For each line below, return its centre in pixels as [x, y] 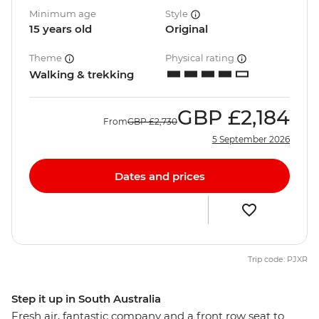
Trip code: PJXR [278, 260]
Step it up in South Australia [86, 299]
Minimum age [63, 14]
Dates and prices [159, 176]
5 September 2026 [251, 140]
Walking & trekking [82, 75]
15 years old [61, 29]
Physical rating [201, 58]
